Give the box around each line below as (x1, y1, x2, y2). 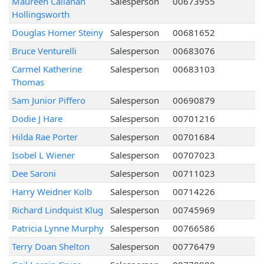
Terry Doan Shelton (11, 240, 90, 253)
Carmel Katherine (11, 63, 82, 75)
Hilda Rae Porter (11, 131, 78, 143)
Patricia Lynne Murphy (11, 222, 104, 235)
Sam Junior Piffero (11, 94, 85, 107)
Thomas (11, 76, 44, 88)
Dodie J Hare (11, 113, 62, 125)
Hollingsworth (11, 8, 70, 21)
